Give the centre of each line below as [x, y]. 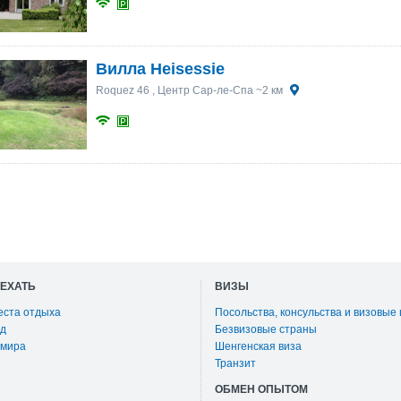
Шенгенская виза [258, 346]
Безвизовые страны [266, 329]
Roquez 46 [122, 90]
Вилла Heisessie [160, 69]
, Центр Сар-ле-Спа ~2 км [217, 90]
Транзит [235, 363]
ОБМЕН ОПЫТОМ [261, 389]
